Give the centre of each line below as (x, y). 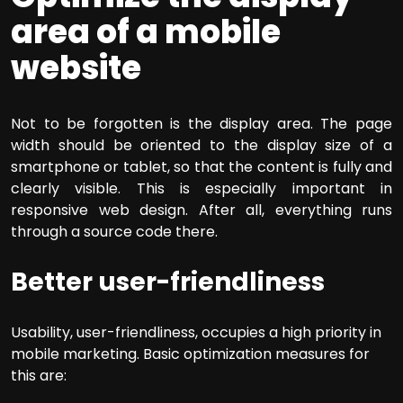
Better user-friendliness (168, 282)
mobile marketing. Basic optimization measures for (190, 354)
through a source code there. (114, 232)
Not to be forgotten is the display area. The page (201, 124)
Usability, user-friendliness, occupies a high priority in (196, 333)
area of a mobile (146, 32)
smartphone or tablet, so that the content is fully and (201, 167)
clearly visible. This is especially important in (201, 189)
